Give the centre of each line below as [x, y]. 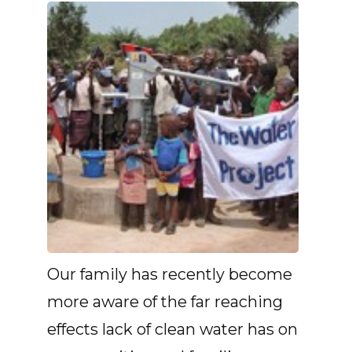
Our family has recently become [170, 274]
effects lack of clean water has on [172, 329]
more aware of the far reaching [165, 302]
